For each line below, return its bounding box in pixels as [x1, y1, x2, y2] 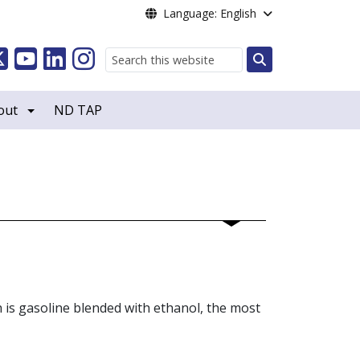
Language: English [162, 6, 256, 21]
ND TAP [54, 101, 103, 119]
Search [258, 69, 300, 88]
